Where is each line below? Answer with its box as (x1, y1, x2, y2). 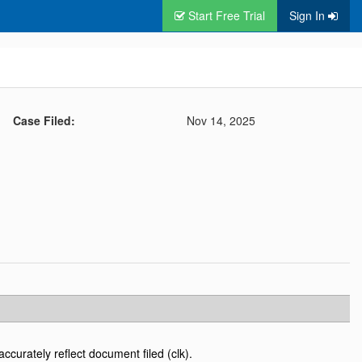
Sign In (289, 7, 325, 23)
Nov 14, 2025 (187, 112, 255, 128)
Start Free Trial (185, 7, 265, 23)
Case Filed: (13, 112, 75, 128)
